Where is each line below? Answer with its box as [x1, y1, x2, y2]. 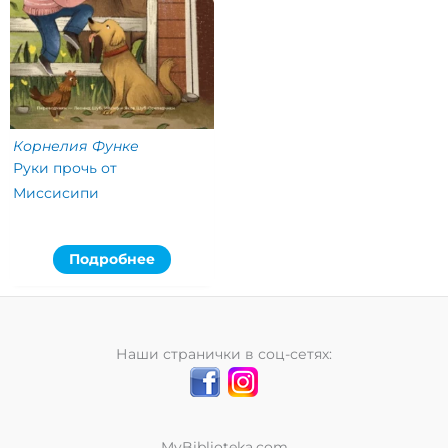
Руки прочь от [12, 160, 117, 177]
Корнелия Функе [13, 138, 139, 155]
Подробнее [69, 251, 155, 268]
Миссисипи [12, 185, 99, 202]
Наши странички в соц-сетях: [116, 345, 332, 362]
